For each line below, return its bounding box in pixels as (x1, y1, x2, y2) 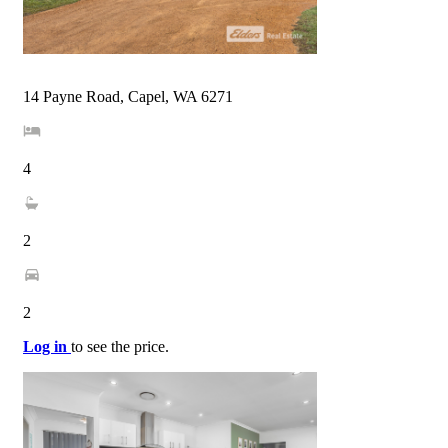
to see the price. (71, 337, 169, 355)
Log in (23, 337, 71, 355)
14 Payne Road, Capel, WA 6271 (23, 87, 233, 105)
